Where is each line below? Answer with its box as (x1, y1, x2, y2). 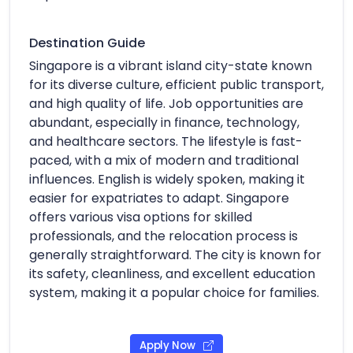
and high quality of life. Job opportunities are (29, 94, 303, 113)
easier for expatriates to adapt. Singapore (29, 188, 289, 207)
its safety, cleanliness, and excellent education (29, 264, 315, 283)
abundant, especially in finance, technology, (29, 113, 299, 132)
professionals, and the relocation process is (29, 226, 298, 245)
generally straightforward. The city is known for (29, 245, 321, 264)
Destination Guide (29, 33, 146, 52)
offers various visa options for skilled (29, 207, 252, 226)
